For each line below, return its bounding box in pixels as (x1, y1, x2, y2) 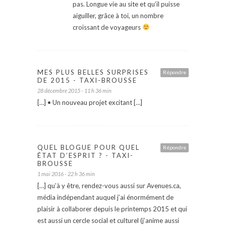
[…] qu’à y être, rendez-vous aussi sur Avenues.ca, (37, 181, 181, 190)
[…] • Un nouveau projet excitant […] (37, 98, 142, 106)
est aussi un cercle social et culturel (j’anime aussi (37, 216, 179, 224)
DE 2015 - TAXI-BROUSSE (37, 76, 137, 84)
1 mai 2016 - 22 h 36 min (37, 170, 95, 177)
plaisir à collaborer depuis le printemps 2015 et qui (37, 204, 187, 213)
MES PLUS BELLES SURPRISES (37, 68, 149, 76)
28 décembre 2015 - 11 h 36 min (37, 87, 111, 94)
